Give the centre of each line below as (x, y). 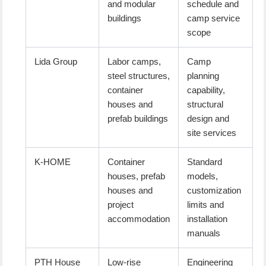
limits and (206, 205)
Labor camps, (134, 62)
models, (203, 176)
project (121, 205)
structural (205, 104)
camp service (214, 18)
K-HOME (53, 162)
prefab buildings (138, 119)
